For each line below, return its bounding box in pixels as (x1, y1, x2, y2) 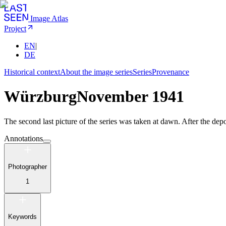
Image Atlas (30, 14, 68, 23)
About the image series (60, 68, 133, 76)
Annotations (4, 134, 43, 143)
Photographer (8, 163, 47, 171)
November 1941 (77, 87, 184, 106)
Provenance (152, 68, 189, 76)
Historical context (4, 68, 60, 76)
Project (4, 24, 26, 33)
